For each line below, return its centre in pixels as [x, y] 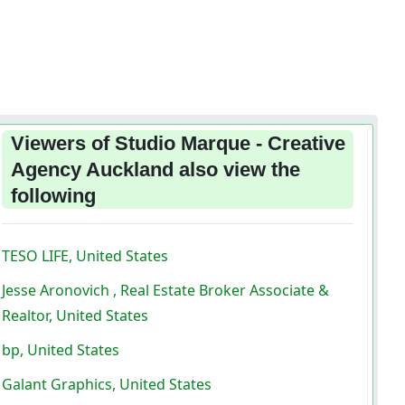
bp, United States [61, 349]
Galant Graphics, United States [107, 384]
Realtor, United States [75, 315]
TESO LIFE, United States [85, 255]
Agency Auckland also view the [156, 169]
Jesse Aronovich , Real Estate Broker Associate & [166, 290]
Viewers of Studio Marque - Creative [179, 143]
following [54, 195]
